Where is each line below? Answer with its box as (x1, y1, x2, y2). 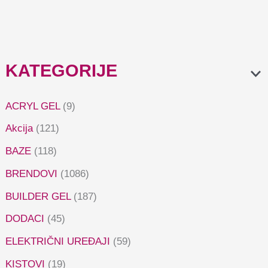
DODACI (5, 213, 45, 225)
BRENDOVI (5, 167, 58, 179)
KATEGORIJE (5, 60, 118, 80)
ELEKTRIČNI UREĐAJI (5, 236, 111, 248)
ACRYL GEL (5, 100, 60, 112)
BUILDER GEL (5, 190, 71, 202)
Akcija (5, 123, 33, 135)
